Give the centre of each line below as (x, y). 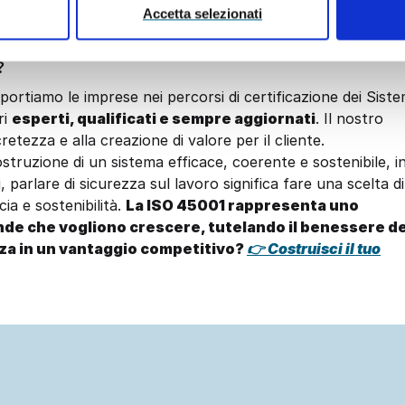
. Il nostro (349, 119)
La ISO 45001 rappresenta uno (242, 206)
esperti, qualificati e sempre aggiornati (164, 119)
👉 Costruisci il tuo (314, 249)
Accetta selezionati (202, 14)
